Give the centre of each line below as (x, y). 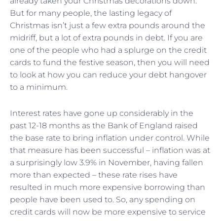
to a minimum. (39, 87)
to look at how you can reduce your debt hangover (108, 75)
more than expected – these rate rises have (94, 175)
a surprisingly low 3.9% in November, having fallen (107, 163)
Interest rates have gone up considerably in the (102, 113)
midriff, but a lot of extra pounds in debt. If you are (106, 38)
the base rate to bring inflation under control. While (110, 138)
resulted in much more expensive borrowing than (108, 187)
